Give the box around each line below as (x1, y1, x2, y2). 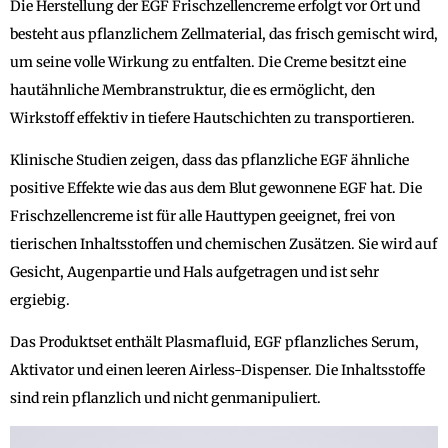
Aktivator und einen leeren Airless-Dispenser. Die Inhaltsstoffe (10, 360, 425, 379)
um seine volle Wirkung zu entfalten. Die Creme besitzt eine (10, 52, 406, 71)
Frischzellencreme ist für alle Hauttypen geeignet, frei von (10, 206, 395, 225)
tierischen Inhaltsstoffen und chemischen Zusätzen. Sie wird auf (10, 234, 437, 253)
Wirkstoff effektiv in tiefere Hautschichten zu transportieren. (10, 108, 415, 127)
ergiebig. (10, 290, 70, 309)
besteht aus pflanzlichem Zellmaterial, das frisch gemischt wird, (10, 24, 438, 43)
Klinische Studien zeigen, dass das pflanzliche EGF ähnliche (10, 150, 409, 169)
